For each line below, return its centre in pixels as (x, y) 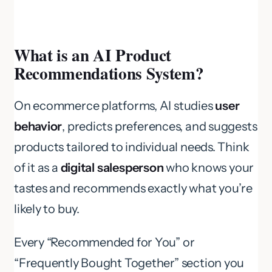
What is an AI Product (93, 55)
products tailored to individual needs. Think (132, 147)
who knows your (209, 168)
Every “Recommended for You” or (104, 243)
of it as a (37, 168)
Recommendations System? (109, 73)
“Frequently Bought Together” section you (129, 263)
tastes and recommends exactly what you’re (133, 189)
